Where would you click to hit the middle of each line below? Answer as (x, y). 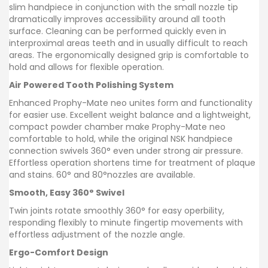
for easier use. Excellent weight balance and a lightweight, (130, 115)
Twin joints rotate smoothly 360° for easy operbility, (117, 210)
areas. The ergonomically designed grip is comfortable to (129, 55)
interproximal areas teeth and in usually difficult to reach (128, 43)
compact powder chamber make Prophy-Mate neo (117, 127)
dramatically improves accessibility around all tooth (117, 19)
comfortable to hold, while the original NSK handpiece (121, 138)
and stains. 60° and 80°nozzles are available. (102, 174)
